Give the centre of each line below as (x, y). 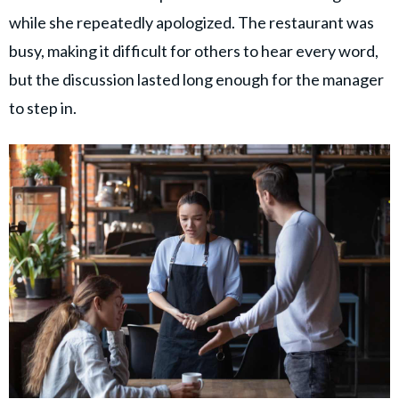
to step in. (43, 107)
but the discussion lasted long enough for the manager (196, 79)
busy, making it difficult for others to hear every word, (194, 50)
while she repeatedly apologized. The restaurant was (191, 22)
